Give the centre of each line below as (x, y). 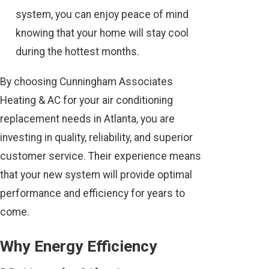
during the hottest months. (78, 52)
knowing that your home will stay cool (102, 33)
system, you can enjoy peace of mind (102, 15)
